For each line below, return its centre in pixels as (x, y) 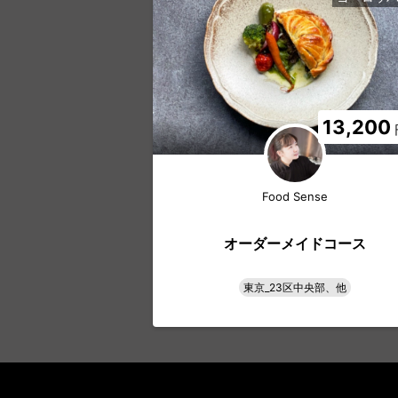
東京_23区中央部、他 (295, 287)
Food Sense (295, 197)
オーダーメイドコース (295, 243)
